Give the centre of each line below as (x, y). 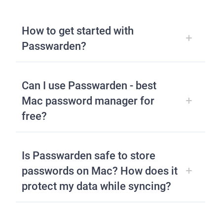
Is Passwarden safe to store (89, 156)
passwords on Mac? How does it (100, 171)
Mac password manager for (88, 101)
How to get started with (78, 31)
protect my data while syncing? (96, 186)
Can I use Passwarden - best (89, 86)
